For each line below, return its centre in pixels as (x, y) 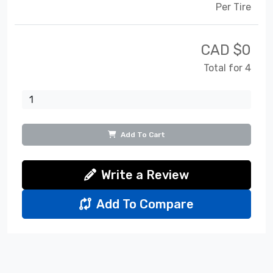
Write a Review (145, 175)
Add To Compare (145, 204)
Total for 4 (227, 68)
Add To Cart (142, 134)
